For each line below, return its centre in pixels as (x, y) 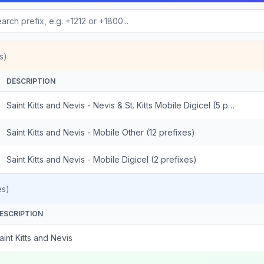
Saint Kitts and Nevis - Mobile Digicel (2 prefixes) (102, 159)
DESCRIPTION (31, 81)
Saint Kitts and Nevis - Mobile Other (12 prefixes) (101, 132)
